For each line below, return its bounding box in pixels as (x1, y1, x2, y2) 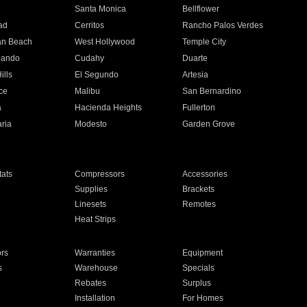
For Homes (182, 293, 224, 303)
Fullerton (182, 103, 216, 112)
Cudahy (74, 53, 104, 63)
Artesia (182, 70, 209, 79)
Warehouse (74, 263, 118, 273)
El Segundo (74, 70, 119, 79)
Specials (182, 263, 215, 273)
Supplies (74, 184, 108, 194)
